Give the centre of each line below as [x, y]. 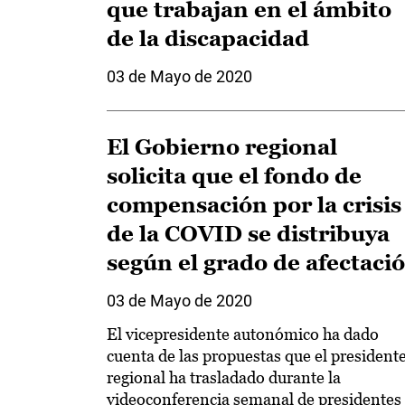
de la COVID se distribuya [248, 234]
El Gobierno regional [222, 147]
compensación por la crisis [254, 205]
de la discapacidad [208, 38]
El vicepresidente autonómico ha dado [243, 334]
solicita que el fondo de [234, 176]
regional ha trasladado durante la [224, 377]
